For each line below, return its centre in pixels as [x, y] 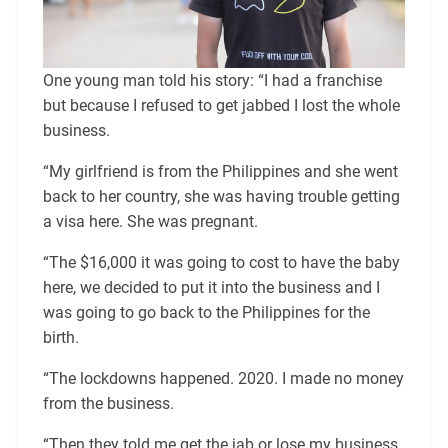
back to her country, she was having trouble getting [221, 197]
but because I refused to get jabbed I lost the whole [221, 106]
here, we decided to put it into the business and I [211, 288]
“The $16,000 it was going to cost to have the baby [221, 263]
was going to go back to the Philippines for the [206, 313]
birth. [60, 338]
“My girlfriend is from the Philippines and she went [220, 172]
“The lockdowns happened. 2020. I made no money [223, 379]
